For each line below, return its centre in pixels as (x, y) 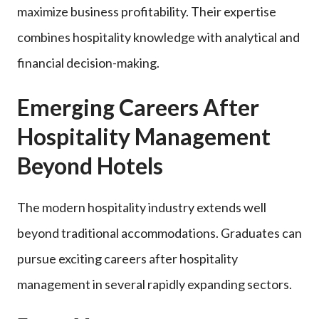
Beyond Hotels (90, 165)
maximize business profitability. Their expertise (147, 11)
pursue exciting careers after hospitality (127, 258)
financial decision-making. (88, 62)
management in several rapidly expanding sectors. (155, 284)
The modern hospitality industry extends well (142, 207)
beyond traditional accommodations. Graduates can (159, 232)
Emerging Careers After (138, 107)
